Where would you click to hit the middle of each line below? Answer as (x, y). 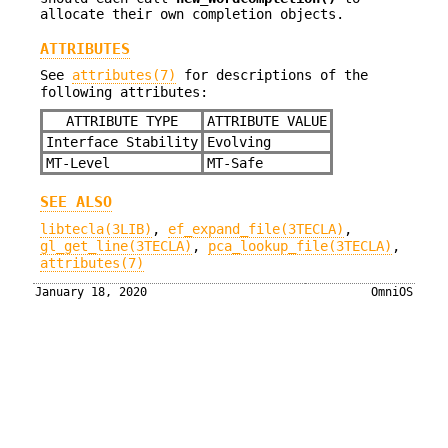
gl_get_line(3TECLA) (116, 245)
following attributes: (124, 92)
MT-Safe (234, 162)
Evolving (238, 141)
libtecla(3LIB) (96, 228)
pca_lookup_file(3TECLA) (300, 245)
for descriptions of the (272, 75)
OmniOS (391, 292)
